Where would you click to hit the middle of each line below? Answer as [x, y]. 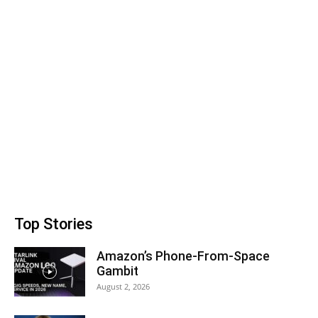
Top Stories [54, 224]
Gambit [117, 271]
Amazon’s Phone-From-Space [183, 256]
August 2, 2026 [123, 286]
